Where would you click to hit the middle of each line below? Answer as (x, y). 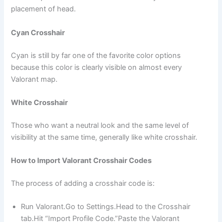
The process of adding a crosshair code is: (83, 184)
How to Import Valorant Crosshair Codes (82, 161)
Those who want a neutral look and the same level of (100, 125)
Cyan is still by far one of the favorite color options (96, 55)
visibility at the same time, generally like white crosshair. (104, 137)
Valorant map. (34, 79)
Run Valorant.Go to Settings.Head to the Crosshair (106, 207)
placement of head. (44, 9)
